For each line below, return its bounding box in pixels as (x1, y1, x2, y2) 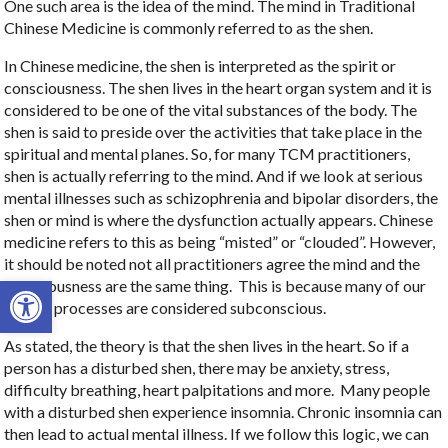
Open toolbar (9, 270, 110, 310)
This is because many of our (238, 276, 427, 296)
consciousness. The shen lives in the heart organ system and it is (4, 78, 433, 98)
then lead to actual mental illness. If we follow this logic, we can (4, 424, 430, 444)
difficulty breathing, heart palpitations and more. (4, 380, 335, 400)
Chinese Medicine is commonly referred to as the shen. (4, 18, 374, 38)
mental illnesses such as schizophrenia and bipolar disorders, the (4, 188, 439, 208)
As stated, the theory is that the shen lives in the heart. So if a (4, 336, 410, 356)
